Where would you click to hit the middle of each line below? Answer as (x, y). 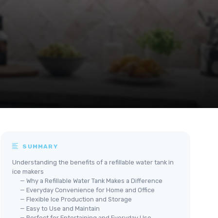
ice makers (28, 171)
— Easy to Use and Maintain (60, 208)
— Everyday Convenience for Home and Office (87, 190)
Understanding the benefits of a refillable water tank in (93, 162)
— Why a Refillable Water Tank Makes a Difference (91, 181)
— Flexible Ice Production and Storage (76, 199)
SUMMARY (39, 146)
